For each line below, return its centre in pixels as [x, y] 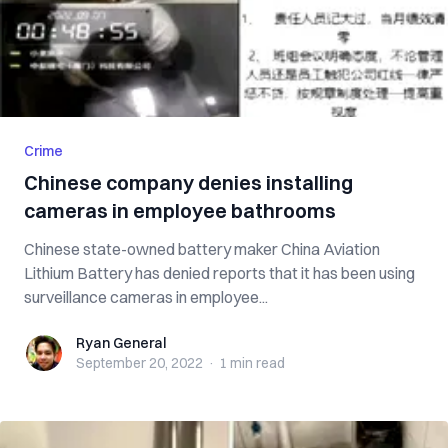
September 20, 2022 [139, 363]
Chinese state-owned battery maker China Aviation [202, 249]
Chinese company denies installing [188, 182]
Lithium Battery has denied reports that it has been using [219, 273]
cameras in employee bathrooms [180, 210]
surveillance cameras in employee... [146, 297]
